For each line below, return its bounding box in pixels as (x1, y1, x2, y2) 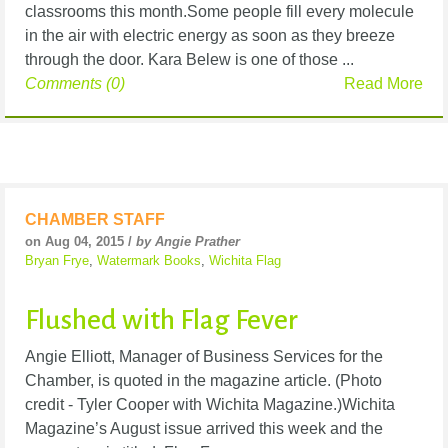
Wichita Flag (209, 252, 281, 268)
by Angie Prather (136, 233, 240, 249)
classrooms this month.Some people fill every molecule (25, 2, 414, 20)
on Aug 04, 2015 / (25, 233, 136, 249)
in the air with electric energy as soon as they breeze (25, 26, 395, 44)
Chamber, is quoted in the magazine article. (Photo (25, 372, 382, 390)
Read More (344, 74, 423, 92)
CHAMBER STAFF (25, 210, 165, 228)
